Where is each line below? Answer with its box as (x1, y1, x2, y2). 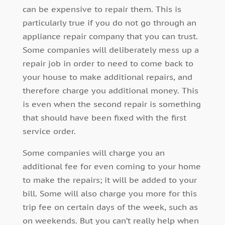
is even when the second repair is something (22, 98, 201, 109)
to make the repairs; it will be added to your (22, 174, 197, 185)
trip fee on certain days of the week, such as (22, 201, 198, 212)
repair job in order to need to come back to (22, 58, 193, 68)
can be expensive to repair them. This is (22, 4, 181, 14)
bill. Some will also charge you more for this (22, 188, 197, 198)
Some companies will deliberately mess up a (22, 44, 199, 55)
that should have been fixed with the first (22, 112, 186, 123)
